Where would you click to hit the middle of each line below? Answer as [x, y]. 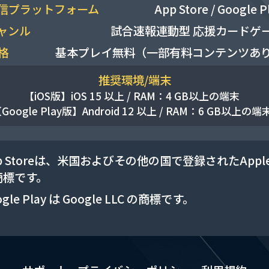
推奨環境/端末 [134, 80]
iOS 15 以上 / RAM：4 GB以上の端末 [156, 95]
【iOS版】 [48, 95]
